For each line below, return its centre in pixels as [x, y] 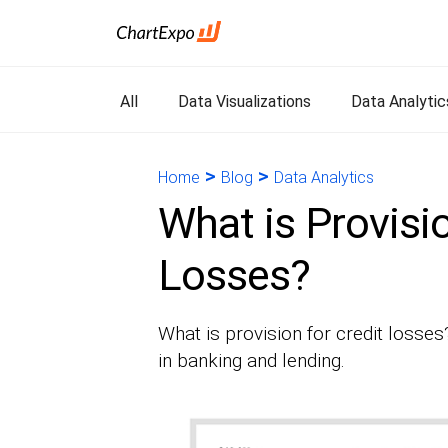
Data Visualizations [244, 101]
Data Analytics [323, 177]
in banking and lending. [251, 360]
